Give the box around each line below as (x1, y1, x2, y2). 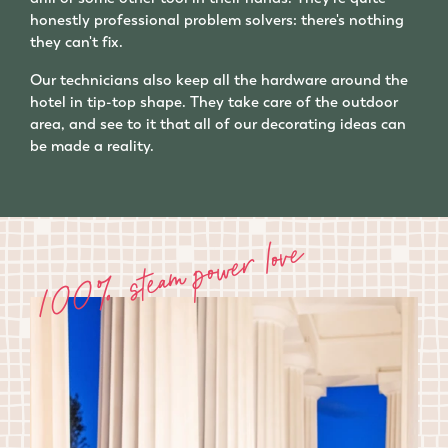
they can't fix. (30, 31, 127, 52)
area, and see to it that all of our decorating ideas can (30, 113, 406, 134)
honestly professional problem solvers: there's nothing (30, 9, 404, 30)
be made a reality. (30, 135, 154, 156)
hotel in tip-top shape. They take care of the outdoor (30, 91, 398, 112)
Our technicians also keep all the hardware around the (30, 69, 408, 90)
